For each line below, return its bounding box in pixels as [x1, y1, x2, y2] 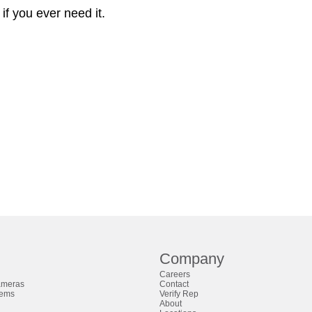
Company [159, 250, 225, 268]
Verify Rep [159, 289, 199, 299]
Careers [159, 270, 191, 280]
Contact [159, 279, 189, 290]
